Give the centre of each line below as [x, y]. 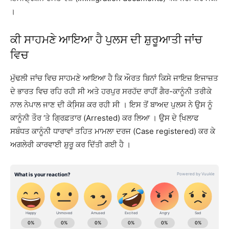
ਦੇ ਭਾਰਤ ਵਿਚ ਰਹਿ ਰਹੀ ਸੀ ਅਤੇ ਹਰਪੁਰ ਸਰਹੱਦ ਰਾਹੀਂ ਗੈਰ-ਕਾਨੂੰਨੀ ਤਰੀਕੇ [111, 91]
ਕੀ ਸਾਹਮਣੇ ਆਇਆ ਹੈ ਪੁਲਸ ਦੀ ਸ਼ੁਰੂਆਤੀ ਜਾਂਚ [106, 39]
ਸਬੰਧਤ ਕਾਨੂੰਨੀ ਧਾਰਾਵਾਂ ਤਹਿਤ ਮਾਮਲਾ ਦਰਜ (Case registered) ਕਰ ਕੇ [113, 131]
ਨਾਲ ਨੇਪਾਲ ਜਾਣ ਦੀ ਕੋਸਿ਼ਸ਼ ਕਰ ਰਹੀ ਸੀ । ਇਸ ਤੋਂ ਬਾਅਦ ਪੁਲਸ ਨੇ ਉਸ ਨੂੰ [111, 104]
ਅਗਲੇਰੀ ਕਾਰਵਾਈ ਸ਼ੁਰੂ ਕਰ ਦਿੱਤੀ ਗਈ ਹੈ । [71, 144]
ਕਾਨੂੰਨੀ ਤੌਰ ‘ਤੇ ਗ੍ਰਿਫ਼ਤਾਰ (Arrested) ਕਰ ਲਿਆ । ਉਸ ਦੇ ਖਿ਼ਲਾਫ [105, 118]
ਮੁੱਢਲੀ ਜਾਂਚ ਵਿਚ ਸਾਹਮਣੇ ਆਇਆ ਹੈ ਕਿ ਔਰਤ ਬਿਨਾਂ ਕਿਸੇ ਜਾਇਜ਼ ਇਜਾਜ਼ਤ [114, 78]
